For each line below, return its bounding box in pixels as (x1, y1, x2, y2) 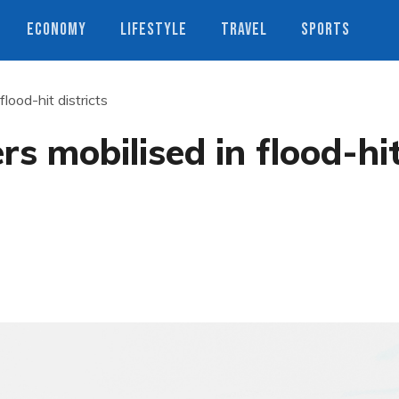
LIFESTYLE (120, 20, 187, 40)
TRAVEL (221, 20, 267, 40)
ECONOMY (27, 20, 86, 40)
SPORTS (301, 20, 350, 40)
